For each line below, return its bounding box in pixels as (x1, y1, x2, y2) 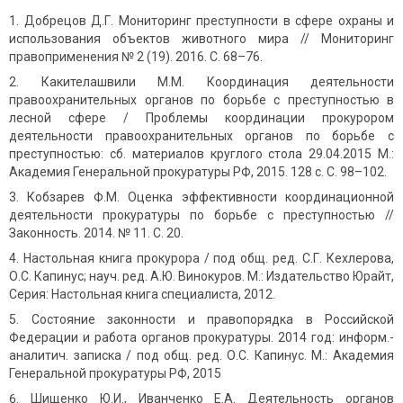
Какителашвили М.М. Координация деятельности (40, 75, 394, 90)
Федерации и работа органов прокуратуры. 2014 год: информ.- (9, 330, 394, 345)
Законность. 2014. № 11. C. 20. (9, 226, 184, 241)
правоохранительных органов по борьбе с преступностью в (9, 93, 394, 108)
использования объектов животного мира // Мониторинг (9, 31, 394, 47)
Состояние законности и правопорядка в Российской (31, 312, 394, 327)
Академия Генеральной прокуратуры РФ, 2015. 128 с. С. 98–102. (9, 165, 387, 180)
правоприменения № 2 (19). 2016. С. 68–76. (9, 49, 263, 65)
